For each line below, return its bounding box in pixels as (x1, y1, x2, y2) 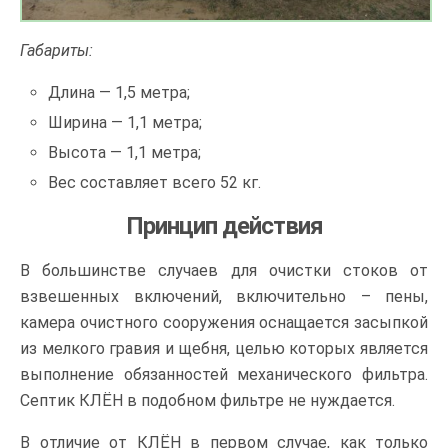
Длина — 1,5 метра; (48, 82, 191, 102)
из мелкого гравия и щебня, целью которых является (20, 339, 428, 359)
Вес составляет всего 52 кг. (48, 173, 262, 193)
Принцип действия (125, 212, 323, 241)
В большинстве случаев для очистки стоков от (20, 261, 428, 281)
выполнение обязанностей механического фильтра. (20, 365, 428, 385)
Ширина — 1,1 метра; (48, 112, 203, 132)
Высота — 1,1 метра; (48, 143, 202, 163)
